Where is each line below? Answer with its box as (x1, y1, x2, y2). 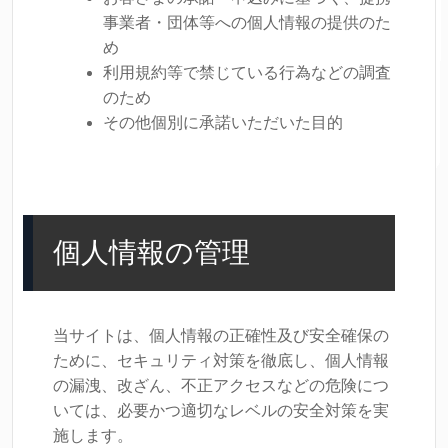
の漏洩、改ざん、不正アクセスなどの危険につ (53, 377, 389, 394)
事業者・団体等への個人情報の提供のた (103, 14, 391, 31)
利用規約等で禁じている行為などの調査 (103, 64, 391, 81)
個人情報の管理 (53, 237, 250, 268)
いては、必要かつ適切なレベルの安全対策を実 (53, 402, 389, 419)
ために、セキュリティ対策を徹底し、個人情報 (53, 352, 389, 369)
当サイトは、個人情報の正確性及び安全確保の (53, 327, 389, 344)
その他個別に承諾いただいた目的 (103, 114, 343, 131)
